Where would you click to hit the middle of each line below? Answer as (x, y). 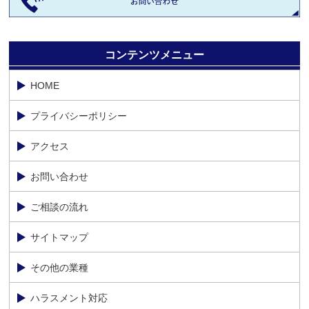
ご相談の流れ (60, 207)
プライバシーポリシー (79, 116)
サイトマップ (60, 237)
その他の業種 (60, 267)
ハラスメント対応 (69, 298)
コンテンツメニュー (154, 55)
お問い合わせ (60, 176)
